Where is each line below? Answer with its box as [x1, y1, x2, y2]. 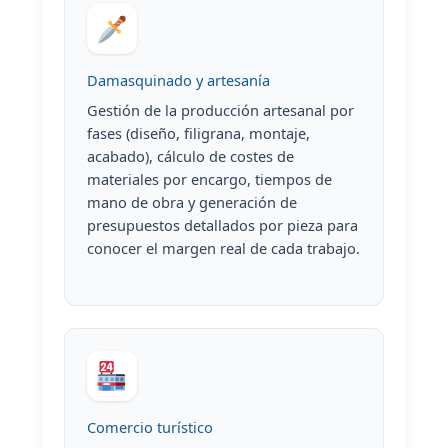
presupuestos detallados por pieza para [86, 215, 358, 235]
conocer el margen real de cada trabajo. [86, 238, 360, 258]
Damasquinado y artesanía [86, 69, 270, 90]
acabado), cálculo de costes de [86, 146, 294, 166]
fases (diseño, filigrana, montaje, [86, 123, 310, 143]
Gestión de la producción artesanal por [86, 100, 354, 120]
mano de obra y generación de [86, 192, 297, 212]
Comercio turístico [86, 416, 213, 437]
